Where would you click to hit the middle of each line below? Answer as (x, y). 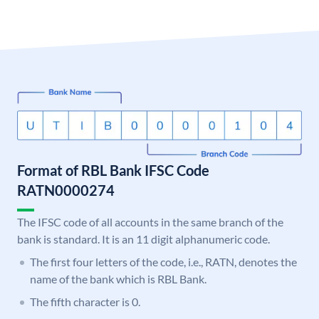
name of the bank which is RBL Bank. (118, 279)
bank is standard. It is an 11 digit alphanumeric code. (143, 239)
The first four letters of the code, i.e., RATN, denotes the (163, 262)
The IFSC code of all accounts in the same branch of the (150, 222)
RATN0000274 (66, 190)
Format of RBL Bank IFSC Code (113, 171)
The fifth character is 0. (85, 302)
